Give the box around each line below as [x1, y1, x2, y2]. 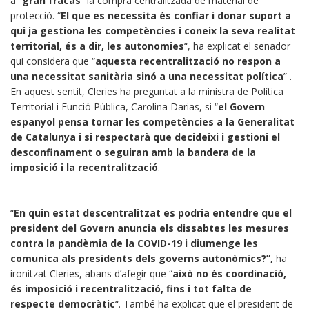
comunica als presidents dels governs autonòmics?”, [10, 252, 276, 266]
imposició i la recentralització [10, 161, 158, 175]
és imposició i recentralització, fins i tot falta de [10, 282, 252, 296]
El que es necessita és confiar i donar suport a [61, 9, 291, 23]
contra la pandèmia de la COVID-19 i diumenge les [10, 237, 258, 250]
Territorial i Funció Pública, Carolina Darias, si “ [10, 100, 218, 114]
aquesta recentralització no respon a [95, 54, 281, 68]
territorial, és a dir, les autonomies [10, 39, 184, 53]
